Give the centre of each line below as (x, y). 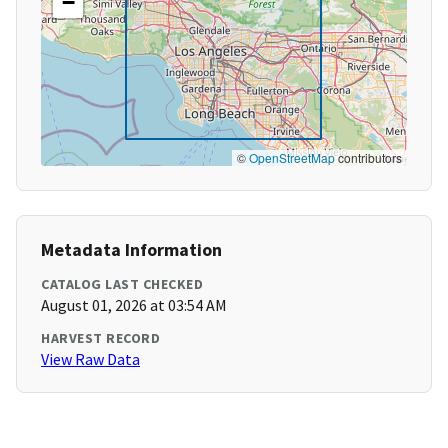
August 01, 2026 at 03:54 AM (134, 305)
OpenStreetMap (292, 158)
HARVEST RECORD (100, 338)
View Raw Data (90, 359)
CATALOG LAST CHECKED (122, 284)
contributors (368, 158)
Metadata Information (131, 250)
